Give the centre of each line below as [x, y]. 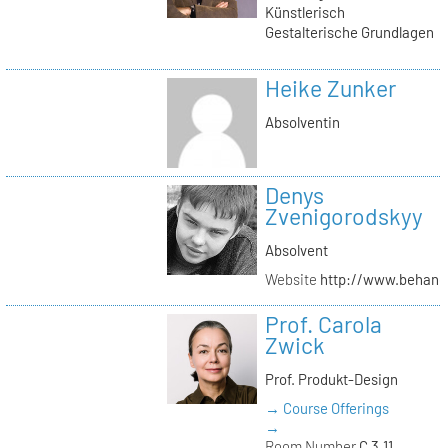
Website [290, 278]
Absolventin [302, 121]
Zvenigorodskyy [343, 215]
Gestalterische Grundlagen [349, 32]
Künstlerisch [304, 12]
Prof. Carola [323, 324]
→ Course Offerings [326, 408]
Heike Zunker [330, 87]
